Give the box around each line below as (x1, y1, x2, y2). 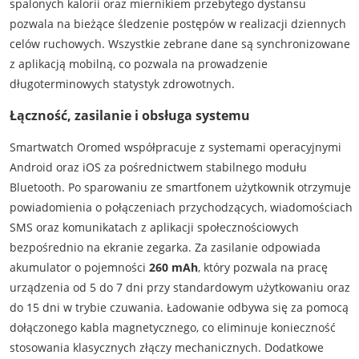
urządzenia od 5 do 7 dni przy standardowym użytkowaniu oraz (9, 280, 350, 296)
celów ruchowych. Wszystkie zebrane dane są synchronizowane (9, 35, 350, 51)
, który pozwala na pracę (197, 260, 328, 276)
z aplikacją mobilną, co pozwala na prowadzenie (9, 55, 268, 71)
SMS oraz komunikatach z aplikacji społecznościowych (9, 220, 299, 236)
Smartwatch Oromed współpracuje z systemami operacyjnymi (9, 139, 341, 155)
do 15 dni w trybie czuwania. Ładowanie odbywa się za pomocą (9, 300, 349, 316)
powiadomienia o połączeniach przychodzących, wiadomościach (9, 200, 353, 216)
